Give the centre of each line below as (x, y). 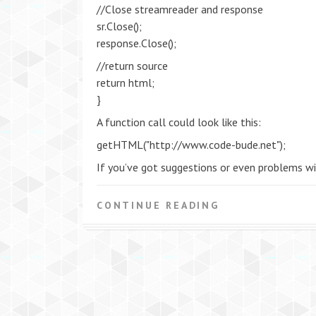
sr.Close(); (119, 26)
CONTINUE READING (158, 205)
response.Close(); (136, 43)
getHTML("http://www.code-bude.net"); (191, 145)
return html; (126, 83)
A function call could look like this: (179, 122)
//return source (132, 66)
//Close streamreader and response (180, 9)
